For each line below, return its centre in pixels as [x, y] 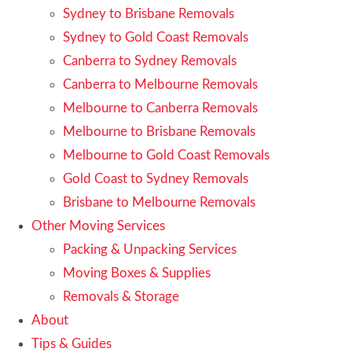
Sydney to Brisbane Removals [148, 13]
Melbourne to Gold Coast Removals [166, 155]
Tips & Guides [71, 343]
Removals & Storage [121, 296]
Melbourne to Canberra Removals [160, 108]
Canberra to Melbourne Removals [160, 84]
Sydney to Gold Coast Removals [156, 37]
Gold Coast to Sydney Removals [156, 178]
